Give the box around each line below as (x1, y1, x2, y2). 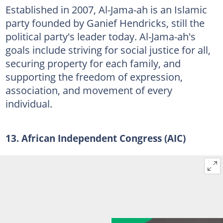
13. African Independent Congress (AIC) (5, 131, 186, 144)
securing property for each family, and (5, 56, 181, 70)
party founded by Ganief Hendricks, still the (5, 15, 205, 30)
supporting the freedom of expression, (5, 69, 183, 84)
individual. (5, 96, 52, 111)
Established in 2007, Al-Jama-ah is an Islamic (5, 2, 207, 16)
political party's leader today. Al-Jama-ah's (5, 29, 196, 43)
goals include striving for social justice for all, (5, 42, 211, 57)
